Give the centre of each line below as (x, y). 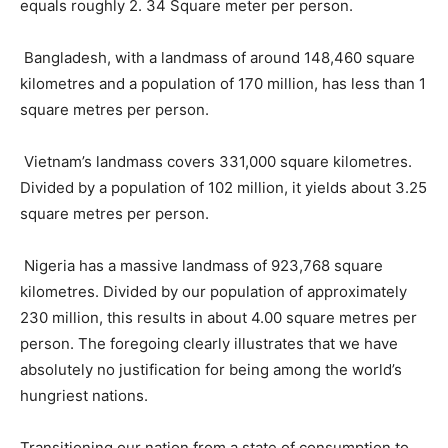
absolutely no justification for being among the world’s (211, 369)
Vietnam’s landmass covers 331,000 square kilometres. (216, 161)
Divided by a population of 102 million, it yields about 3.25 (223, 187)
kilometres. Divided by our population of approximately (213, 291)
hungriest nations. (84, 395)
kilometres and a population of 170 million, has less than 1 (223, 83)
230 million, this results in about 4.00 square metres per (218, 317)
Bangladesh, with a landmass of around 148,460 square (217, 57)
